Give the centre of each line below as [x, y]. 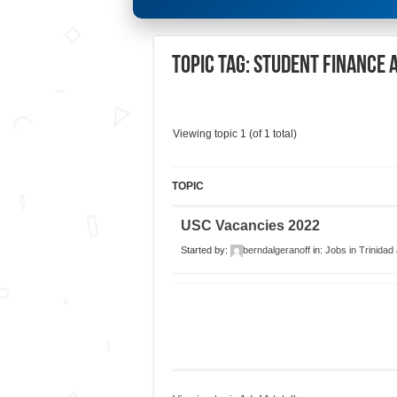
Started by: [205, 250]
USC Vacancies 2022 [250, 226]
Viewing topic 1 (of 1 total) [234, 134]
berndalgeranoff [276, 250]
